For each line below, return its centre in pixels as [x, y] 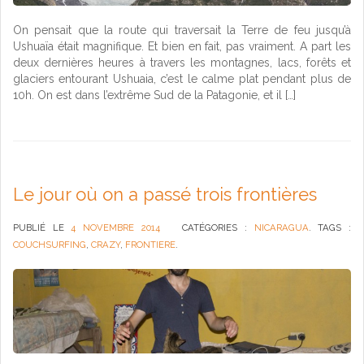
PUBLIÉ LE [42, 227]
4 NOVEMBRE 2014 [115, 227]
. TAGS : [330, 227]
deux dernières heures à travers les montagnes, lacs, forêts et [182, 62]
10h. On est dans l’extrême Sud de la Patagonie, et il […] [154, 95]
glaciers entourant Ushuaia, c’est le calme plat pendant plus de [182, 78]
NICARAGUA [281, 227]
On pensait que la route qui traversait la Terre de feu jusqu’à [182, 30]
